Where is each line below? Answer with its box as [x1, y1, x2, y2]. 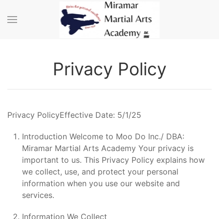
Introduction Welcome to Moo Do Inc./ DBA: [22, 131, 184, 141]
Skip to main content [22, 23, 99, 33]
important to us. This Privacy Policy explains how [22, 155, 205, 165]
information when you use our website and [22, 178, 180, 188]
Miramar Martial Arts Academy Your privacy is [22, 143, 194, 153]
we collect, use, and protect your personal [22, 167, 178, 176]
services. [22, 190, 54, 200]
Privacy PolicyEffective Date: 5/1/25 [7, 110, 141, 120]
